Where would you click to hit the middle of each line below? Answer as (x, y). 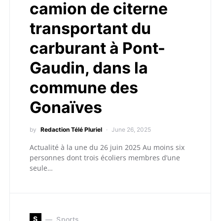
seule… (41, 168)
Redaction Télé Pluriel (71, 129)
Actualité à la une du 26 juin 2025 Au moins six (107, 147)
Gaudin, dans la (89, 68)
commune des (84, 88)
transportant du (90, 28)
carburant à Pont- (97, 48)
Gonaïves (66, 107)
